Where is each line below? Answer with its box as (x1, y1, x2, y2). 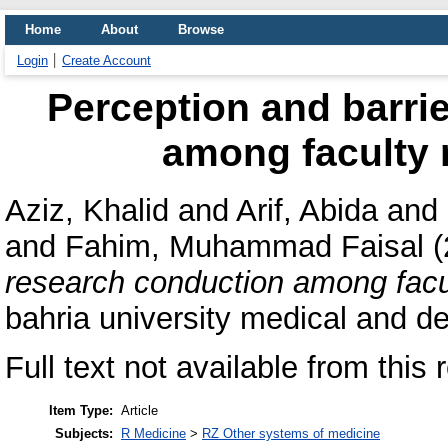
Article (121, 403, 158, 419)
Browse (178, 22, 224, 37)
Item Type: (49, 403, 113, 419)
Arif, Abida (236, 192, 378, 228)
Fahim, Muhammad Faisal (65, 228, 424, 264)
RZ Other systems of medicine (202, 426, 380, 442)
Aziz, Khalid (5, 192, 169, 228)
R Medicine (121, 426, 186, 442)
